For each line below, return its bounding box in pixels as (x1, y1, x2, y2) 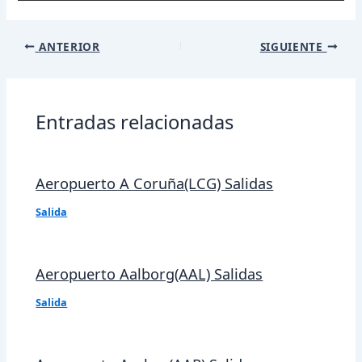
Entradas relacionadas (36, 109, 234, 136)
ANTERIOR (35, 38, 100, 54)
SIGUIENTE (259, 38, 327, 54)
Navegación (5, 36, 70, 53)
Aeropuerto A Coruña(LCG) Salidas (36, 174, 274, 194)
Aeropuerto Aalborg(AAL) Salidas (36, 264, 263, 284)
